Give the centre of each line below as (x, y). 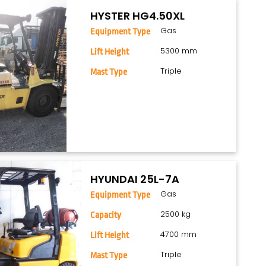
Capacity (106, 216)
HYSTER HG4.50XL (138, 16)
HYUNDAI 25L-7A (135, 179)
